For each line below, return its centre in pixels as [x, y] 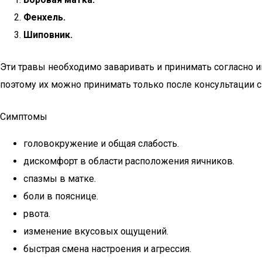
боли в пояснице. [61, 196]
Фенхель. [44, 17]
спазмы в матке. [60, 179]
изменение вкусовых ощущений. [96, 231]
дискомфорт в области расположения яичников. [129, 161]
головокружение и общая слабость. [101, 144]
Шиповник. [48, 35]
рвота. [37, 214]
